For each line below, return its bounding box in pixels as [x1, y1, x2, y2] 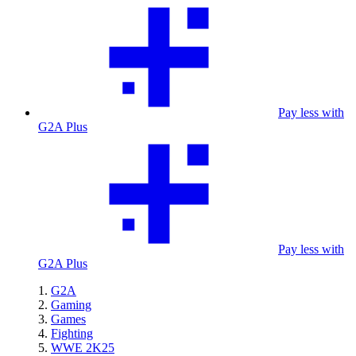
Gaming [51, 298, 91, 311]
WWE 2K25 [51, 341, 114, 354]
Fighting [51, 327, 93, 340]
